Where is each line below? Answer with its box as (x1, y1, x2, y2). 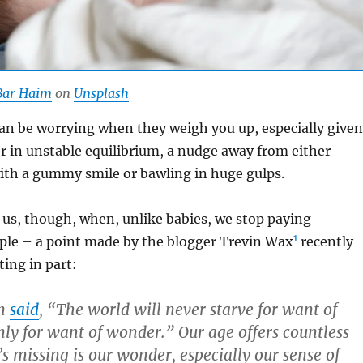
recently (297, 233, 353, 250)
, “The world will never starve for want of (38, 300, 337, 320)
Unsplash (73, 85, 129, 102)
